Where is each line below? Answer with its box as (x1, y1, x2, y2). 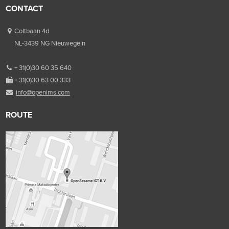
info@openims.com (15, 88, 70, 96)
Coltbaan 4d (14, 27, 49, 35)
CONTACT (6, 4, 43, 13)
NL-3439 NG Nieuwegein (14, 39, 85, 47)
